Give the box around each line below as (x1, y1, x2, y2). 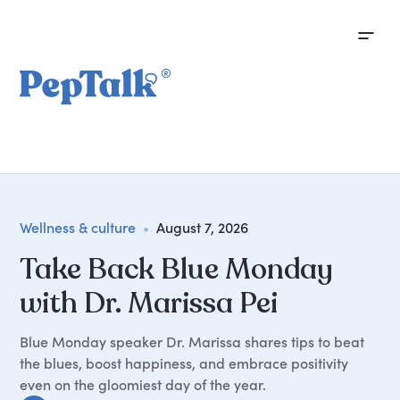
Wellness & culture (20, 219, 137, 237)
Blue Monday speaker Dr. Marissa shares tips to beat (20, 333, 365, 351)
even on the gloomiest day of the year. (20, 376, 267, 394)
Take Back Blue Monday (20, 250, 334, 289)
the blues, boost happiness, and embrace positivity (20, 354, 349, 372)
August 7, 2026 (156, 219, 249, 237)
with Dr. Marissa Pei (20, 284, 279, 323)
